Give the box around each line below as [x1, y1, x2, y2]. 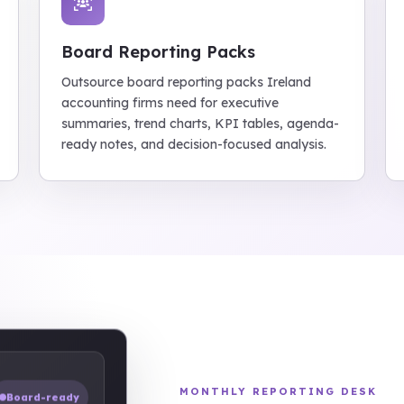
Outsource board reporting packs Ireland [60, 74, 311, 90]
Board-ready [6, 385, 80, 399]
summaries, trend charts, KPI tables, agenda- [60, 115, 339, 132]
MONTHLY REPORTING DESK [179, 384, 378, 398]
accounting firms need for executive [60, 95, 279, 111]
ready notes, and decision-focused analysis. [60, 136, 326, 152]
